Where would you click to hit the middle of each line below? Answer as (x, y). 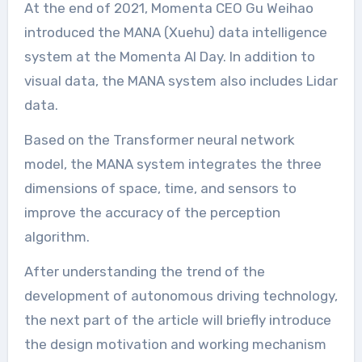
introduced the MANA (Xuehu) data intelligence (175, 33)
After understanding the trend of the (144, 272)
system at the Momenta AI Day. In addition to (169, 57)
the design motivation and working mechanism (175, 345)
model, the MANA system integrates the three (173, 164)
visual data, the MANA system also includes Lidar (181, 81)
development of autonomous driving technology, (181, 296)
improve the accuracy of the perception (152, 213)
